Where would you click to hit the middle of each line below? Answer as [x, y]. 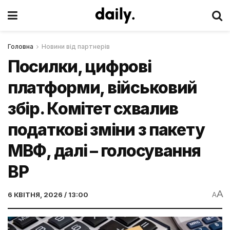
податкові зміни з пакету [106, 130]
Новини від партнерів [76, 46]
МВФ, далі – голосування [104, 151]
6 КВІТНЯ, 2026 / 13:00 [48, 194]
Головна [21, 46]
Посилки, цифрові [80, 66]
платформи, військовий [103, 88]
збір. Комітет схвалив [93, 109]
